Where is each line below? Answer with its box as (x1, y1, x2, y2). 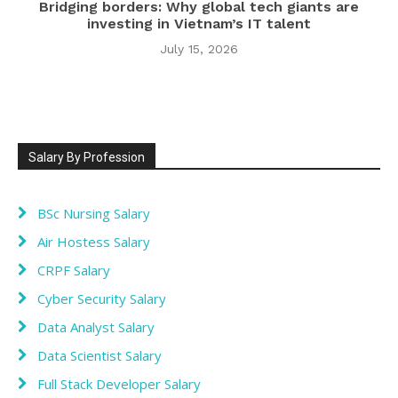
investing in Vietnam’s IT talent (87, 14, 311, 32)
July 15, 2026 (160, 41, 238, 56)
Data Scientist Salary (37, 346, 162, 364)
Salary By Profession (28, 149, 145, 164)
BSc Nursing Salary (37, 203, 150, 222)
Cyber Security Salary (37, 289, 166, 307)
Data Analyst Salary (37, 317, 155, 336)
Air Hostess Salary (37, 232, 150, 251)
